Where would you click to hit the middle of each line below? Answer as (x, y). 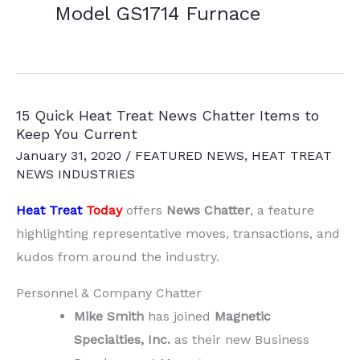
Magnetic (243, 316)
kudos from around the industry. (118, 256)
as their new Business (240, 339)
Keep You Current (77, 134)
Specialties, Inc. (122, 339)
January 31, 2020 (71, 155)
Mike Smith (111, 316)
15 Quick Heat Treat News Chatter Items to (168, 116)
